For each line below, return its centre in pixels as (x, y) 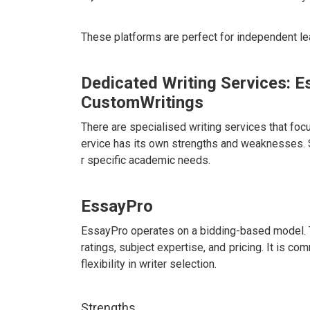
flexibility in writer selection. (149, 264)
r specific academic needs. (146, 161)
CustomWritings (142, 103)
